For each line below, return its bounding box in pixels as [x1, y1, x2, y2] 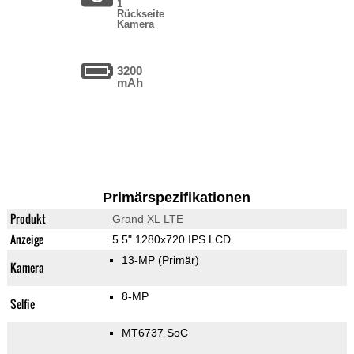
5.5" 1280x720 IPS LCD [111, 233, 231, 247]
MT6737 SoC [121, 326, 188, 340]
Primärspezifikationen [103, 190, 251, 206]
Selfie [9, 296, 35, 313]
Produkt [9, 210, 46, 228]
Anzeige [9, 231, 43, 248]
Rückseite [117, 8, 165, 21]
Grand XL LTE [111, 213, 183, 226]
